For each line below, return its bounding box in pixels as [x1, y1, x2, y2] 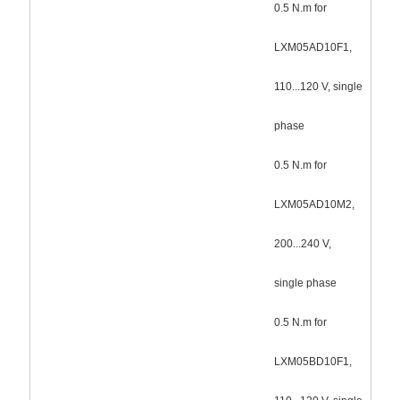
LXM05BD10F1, [273, 354, 352, 368]
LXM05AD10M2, [273, 197, 354, 211]
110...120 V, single [273, 79, 362, 93]
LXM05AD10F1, [273, 40, 352, 54]
